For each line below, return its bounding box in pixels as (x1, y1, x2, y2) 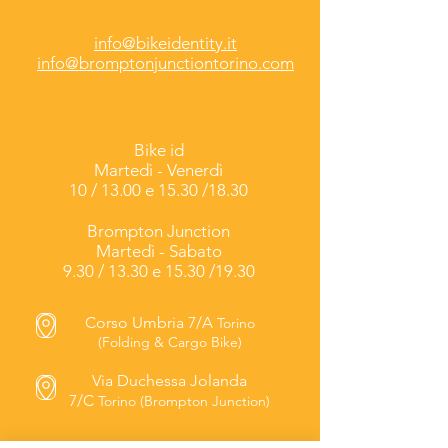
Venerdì (167, 160, 223, 181)
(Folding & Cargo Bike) (97, 333, 242, 352)
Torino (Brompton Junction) (98, 392, 270, 411)
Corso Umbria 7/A (84, 313, 217, 333)
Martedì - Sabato (95, 241, 222, 262)
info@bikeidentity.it (94, 33, 237, 54)
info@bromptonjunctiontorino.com (37, 53, 294, 74)
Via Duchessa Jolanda (92, 371, 247, 391)
